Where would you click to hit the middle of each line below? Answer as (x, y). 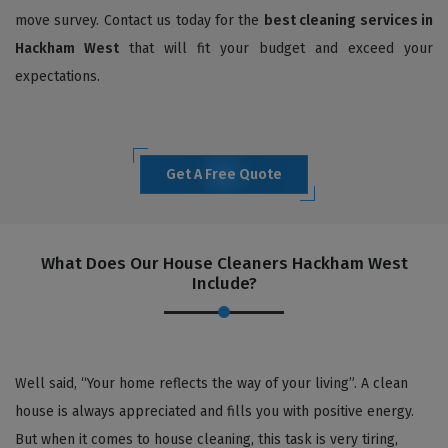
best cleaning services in (348, 20)
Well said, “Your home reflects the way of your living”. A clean (211, 383)
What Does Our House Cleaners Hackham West (224, 263)
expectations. (57, 76)
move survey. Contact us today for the (139, 20)
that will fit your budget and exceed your (276, 48)
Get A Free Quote (224, 174)
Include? (224, 283)
